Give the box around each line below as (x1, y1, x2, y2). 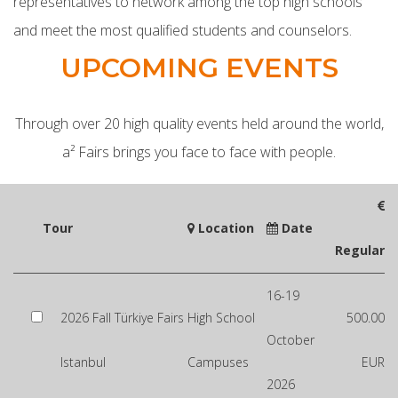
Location (195, 219, 254, 236)
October (267, 331, 314, 348)
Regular (335, 242, 385, 259)
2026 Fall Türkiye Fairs (60, 309, 184, 326)
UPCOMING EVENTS (60, 52, 338, 84)
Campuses (187, 354, 249, 370)
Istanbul (60, 354, 106, 370)
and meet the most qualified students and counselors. (13, 20, 352, 40)
